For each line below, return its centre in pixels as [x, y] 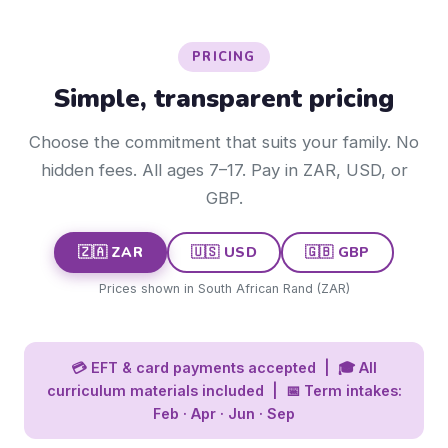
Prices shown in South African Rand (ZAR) [224, 288]
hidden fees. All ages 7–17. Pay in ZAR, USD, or [224, 170]
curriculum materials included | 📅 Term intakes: [224, 390]
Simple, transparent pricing [224, 98]
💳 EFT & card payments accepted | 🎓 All [224, 367]
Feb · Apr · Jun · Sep [224, 413]
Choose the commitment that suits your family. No [224, 142]
